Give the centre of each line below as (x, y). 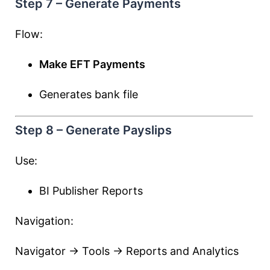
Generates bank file (89, 94)
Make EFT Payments (92, 64)
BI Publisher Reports (91, 191)
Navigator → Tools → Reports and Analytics (127, 251)
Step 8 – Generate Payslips (93, 130)
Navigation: (44, 221)
